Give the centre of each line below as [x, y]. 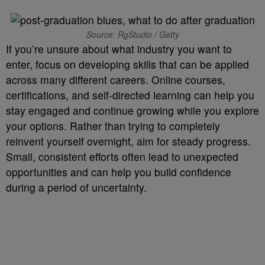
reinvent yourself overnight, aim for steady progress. [128, 141]
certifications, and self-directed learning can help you [130, 95]
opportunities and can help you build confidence [119, 172]
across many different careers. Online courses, [116, 80]
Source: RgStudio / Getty [132, 34]
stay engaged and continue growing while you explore [132, 110]
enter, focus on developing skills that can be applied [127, 64]
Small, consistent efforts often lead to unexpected [122, 156]
